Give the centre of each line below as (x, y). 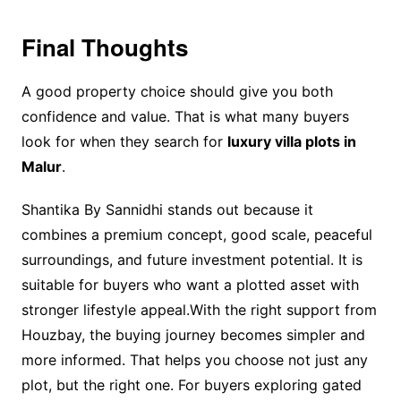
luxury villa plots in (291, 142)
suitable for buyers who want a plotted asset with (190, 285)
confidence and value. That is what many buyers (185, 117)
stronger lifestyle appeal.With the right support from (199, 310)
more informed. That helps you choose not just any (194, 360)
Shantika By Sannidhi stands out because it (167, 210)
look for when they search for (124, 142)
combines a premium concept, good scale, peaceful (196, 235)
